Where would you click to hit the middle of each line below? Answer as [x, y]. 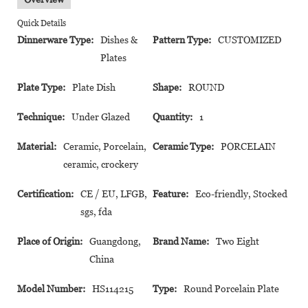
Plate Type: [41, 87]
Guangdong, [115, 241]
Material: [37, 146]
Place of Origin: [50, 241]
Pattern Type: [182, 40]
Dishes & [119, 40]
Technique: [41, 117]
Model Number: [51, 288]
